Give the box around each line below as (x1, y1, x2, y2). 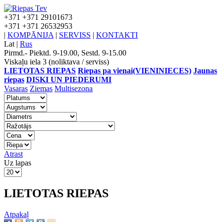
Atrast (4, 150, 23, 158)
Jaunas (193, 66, 217, 75)
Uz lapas (4, 159, 31, 167)
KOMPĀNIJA (7, 31, 54, 39)
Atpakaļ (4, 210, 29, 219)
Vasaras (4, 84, 28, 93)
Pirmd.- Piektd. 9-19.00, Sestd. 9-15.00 (4, 49, 126, 57)
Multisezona (55, 84, 93, 93)
